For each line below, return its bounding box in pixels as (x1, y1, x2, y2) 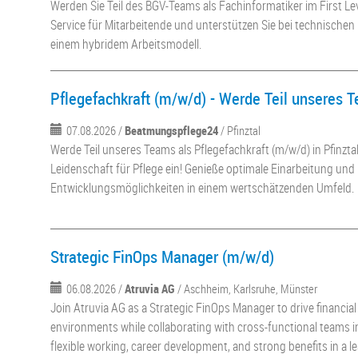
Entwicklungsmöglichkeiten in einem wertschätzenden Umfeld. (50, 179, 355, 197)
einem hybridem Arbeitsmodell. (50, 35, 202, 53)
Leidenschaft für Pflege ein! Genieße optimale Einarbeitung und (50, 160, 356, 177)
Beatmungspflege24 (125, 122, 219, 138)
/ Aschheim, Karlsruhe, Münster (177, 280, 318, 296)
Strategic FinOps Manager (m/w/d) (50, 245, 275, 268)
